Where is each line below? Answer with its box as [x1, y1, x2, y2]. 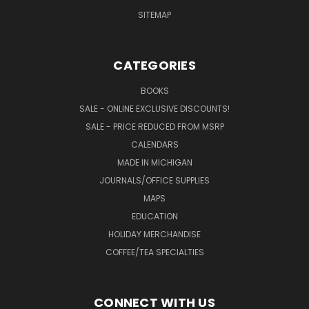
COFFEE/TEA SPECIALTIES [105, 246, 204, 258]
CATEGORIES [113, 56, 196, 74]
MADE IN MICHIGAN [117, 156, 192, 168]
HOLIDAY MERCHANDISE [108, 228, 201, 240]
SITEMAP [138, 8, 171, 21]
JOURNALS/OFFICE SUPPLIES [99, 174, 210, 186]
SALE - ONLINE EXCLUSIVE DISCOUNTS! [79, 102, 230, 114]
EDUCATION [131, 210, 178, 222]
